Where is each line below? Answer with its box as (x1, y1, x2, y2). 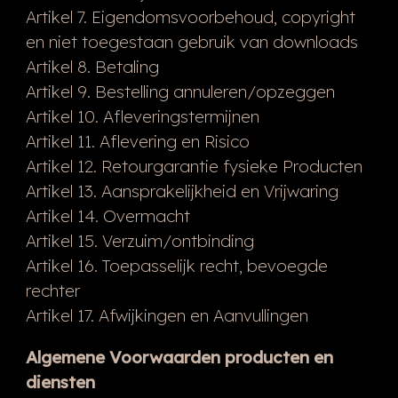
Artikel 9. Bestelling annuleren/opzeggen (25, 80, 335, 102)
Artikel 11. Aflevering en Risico (25, 130, 250, 152)
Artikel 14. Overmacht (25, 204, 190, 227)
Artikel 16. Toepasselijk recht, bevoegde (25, 254, 328, 276)
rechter (25, 279, 80, 301)
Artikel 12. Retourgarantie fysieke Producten (25, 155, 362, 177)
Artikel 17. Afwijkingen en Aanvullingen (25, 304, 308, 326)
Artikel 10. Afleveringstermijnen (25, 105, 259, 127)
